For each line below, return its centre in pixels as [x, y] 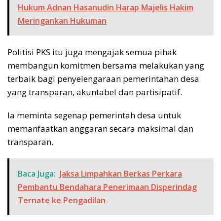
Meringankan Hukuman [62, 20]
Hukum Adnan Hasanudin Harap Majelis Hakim [106, 7]
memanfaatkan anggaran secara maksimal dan [100, 128]
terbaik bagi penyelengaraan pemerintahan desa [103, 78]
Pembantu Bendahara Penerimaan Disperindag [107, 187]
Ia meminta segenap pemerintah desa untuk [94, 115]
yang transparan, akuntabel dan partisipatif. [95, 92]
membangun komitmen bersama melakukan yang [106, 65]
